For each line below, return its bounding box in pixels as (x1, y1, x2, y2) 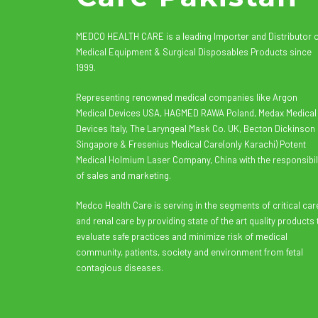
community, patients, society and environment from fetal (76, 246, 303, 258)
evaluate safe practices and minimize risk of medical (76, 231, 287, 242)
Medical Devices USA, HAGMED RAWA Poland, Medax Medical (76, 107, 317, 119)
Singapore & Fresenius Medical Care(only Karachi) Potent (76, 138, 306, 150)
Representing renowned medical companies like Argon (76, 92, 297, 103)
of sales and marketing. (76, 170, 171, 181)
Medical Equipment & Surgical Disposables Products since (76, 46, 312, 57)
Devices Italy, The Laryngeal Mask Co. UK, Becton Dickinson (76, 123, 315, 134)
